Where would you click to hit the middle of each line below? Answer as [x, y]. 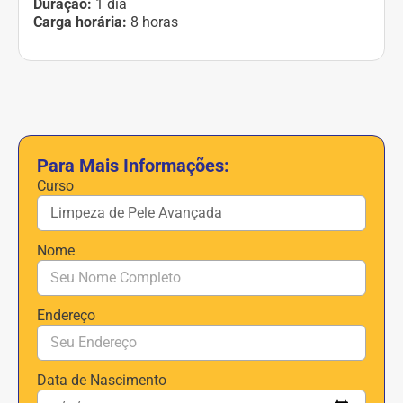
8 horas [154, 22]
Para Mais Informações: [133, 166]
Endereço [66, 316]
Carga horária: [82, 22]
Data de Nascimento [102, 381]
